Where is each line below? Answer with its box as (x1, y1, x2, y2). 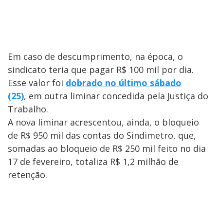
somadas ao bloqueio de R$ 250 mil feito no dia (8, 142, 206, 154)
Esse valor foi (8, 76, 66, 89)
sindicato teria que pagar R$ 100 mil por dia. (8, 63, 194, 75)
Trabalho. (8, 103, 51, 115)
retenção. (8, 168, 47, 181)
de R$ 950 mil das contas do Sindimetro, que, (8, 129, 196, 141)
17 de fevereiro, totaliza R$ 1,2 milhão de (8, 155, 179, 167)
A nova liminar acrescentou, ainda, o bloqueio (8, 116, 199, 128)
